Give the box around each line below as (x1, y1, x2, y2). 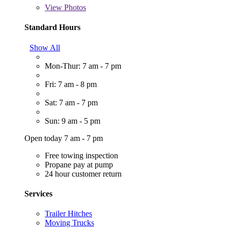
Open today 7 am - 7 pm (24, 133, 103, 142)
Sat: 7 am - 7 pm (45, 98, 98, 107)
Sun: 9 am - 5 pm (45, 116, 100, 125)
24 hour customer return (45, 169, 122, 178)
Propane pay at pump (45, 160, 113, 169)
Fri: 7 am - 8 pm (45, 79, 97, 89)
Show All (30, 43, 60, 52)
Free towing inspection (45, 151, 118, 160)
